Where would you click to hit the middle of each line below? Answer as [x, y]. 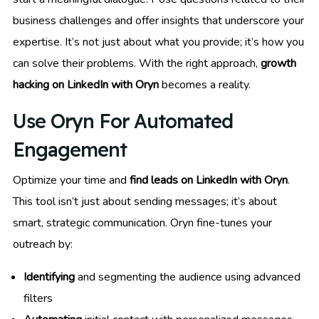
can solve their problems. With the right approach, [137, 63]
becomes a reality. [205, 84]
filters [38, 298]
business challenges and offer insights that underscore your [158, 20]
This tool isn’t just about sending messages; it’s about [145, 201]
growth [278, 63]
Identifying [49, 277]
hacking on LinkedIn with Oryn [86, 84]
